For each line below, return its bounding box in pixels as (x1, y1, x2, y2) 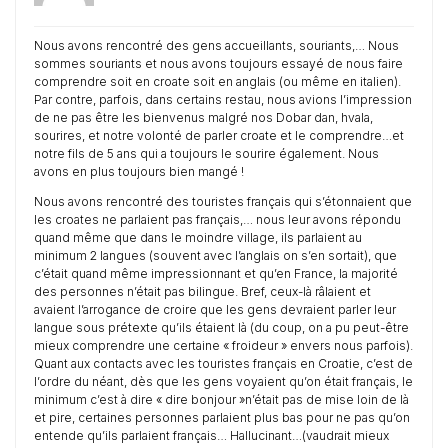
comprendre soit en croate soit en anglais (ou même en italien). (34, 74, 401, 89)
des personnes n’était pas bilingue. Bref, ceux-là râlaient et (34, 284, 371, 299)
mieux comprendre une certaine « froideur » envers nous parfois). (34, 338, 413, 353)
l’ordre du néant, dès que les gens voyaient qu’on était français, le (34, 374, 413, 389)
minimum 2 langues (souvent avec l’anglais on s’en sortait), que (34, 248, 397, 263)
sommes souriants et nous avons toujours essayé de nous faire (34, 56, 403, 71)
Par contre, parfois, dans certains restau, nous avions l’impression (34, 92, 412, 107)
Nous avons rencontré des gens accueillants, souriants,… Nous (34, 38, 399, 53)
